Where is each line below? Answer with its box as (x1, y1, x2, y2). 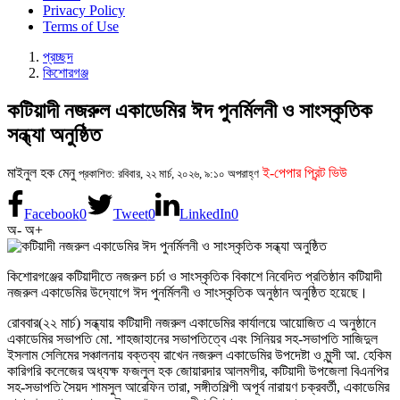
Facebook (23, 205, 79, 221)
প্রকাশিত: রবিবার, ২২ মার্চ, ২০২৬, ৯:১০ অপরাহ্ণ (79, 166, 259, 180)
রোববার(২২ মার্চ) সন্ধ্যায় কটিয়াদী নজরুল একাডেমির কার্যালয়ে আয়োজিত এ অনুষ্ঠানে (7, 314, 376, 330)
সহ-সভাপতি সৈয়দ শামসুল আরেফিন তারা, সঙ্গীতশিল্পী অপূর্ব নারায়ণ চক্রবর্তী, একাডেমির (7, 379, 389, 395)
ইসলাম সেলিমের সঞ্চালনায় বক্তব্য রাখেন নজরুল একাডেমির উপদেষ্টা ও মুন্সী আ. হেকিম (7, 346, 391, 362)
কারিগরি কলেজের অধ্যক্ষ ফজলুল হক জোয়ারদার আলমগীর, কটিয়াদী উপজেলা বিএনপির (7, 362, 388, 379)
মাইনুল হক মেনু (7, 164, 79, 180)
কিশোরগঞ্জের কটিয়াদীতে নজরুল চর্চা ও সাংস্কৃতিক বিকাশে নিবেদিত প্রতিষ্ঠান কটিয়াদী (7, 268, 382, 284)
